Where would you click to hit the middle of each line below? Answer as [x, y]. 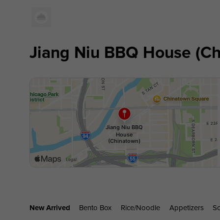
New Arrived [50, 207]
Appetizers [186, 207]
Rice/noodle [141, 207]
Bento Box [96, 207]
